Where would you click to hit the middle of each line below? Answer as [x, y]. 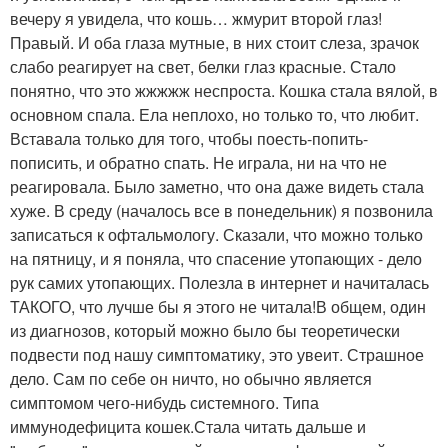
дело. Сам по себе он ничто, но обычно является [191, 378]
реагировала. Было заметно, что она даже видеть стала [217, 186]
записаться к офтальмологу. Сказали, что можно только [216, 234]
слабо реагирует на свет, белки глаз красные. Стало [203, 66]
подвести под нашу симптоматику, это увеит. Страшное [217, 354]
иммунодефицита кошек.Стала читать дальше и [188, 426]
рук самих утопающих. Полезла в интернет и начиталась [219, 282]
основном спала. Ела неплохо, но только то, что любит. [214, 114]
